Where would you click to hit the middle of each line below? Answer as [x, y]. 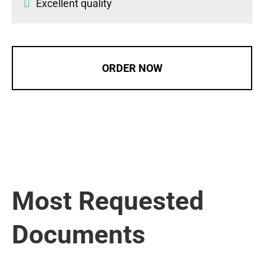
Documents [79, 234]
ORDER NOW [132, 68]
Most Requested [108, 201]
